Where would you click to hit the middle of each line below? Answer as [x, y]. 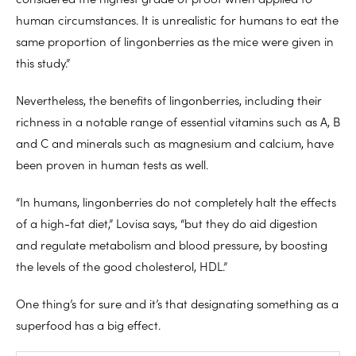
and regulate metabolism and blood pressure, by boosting [172, 244]
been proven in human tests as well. [112, 164]
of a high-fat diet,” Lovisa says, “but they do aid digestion [167, 222]
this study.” [43, 62]
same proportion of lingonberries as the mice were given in [175, 41]
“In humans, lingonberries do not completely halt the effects [176, 201]
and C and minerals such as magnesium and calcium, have [175, 142]
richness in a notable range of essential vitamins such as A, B [178, 121]
